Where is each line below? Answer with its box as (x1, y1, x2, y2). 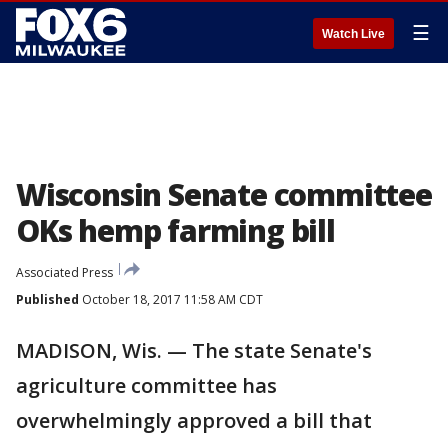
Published (16, 291, 79, 308)
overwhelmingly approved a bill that (16, 407, 372, 434)
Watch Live (322, 27, 385, 41)
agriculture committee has (16, 372, 277, 399)
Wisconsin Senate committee (16, 174, 432, 215)
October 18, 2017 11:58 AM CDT (79, 291, 263, 308)
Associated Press (16, 264, 113, 281)
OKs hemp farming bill (16, 210, 335, 251)
